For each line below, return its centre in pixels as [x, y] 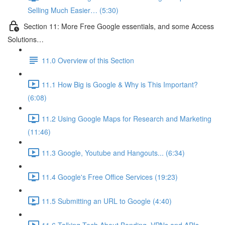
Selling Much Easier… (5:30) [73, 10]
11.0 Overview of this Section [88, 60]
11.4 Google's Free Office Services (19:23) [110, 177]
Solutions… [26, 39]
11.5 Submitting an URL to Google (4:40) [107, 201]
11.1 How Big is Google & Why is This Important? [120, 84]
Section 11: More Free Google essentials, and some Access [119, 26]
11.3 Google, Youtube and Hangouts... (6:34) [113, 152]
